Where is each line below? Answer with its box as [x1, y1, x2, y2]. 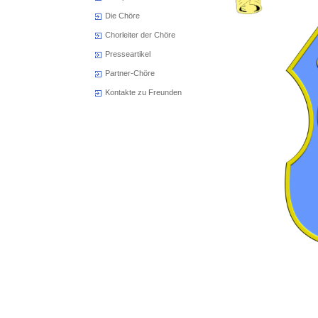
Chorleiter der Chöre [105, 31, 175, 39]
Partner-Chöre [105, 69, 155, 77]
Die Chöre [105, 11, 140, 20]
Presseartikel [105, 50, 150, 58]
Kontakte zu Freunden [105, 88, 182, 97]
